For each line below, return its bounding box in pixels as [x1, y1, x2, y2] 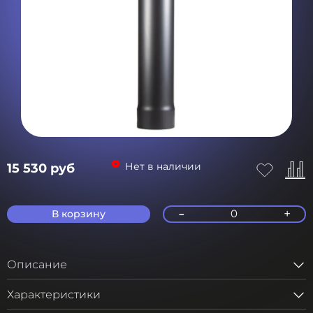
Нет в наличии [124, 159, 201, 173]
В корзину [52, 208, 106, 221]
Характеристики [7, 288, 101, 302]
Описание [7, 257, 67, 271]
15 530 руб [7, 160, 75, 176]
